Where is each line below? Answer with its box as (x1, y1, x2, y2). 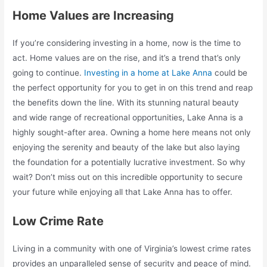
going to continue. (13, 67, 85, 77)
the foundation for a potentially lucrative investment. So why (13, 157, 246, 167)
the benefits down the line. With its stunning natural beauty (13, 97, 240, 107)
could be (212, 67, 248, 77)
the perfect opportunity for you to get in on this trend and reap (13, 82, 253, 92)
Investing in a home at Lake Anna (84, 67, 213, 77)
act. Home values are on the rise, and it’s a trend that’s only (13, 52, 241, 63)
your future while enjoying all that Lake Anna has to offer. (13, 187, 233, 197)
